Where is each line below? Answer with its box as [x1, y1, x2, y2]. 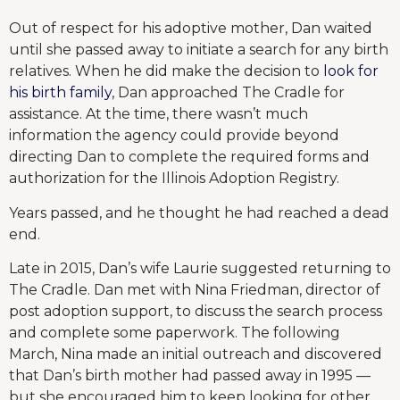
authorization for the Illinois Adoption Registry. [9, 170, 343, 187]
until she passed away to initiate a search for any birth [9, 41, 388, 59]
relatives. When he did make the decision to [9, 62, 323, 80]
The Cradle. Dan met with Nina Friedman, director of [9, 281, 380, 299]
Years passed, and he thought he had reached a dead [9, 204, 389, 221]
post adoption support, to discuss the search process [9, 303, 382, 321]
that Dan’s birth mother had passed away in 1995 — [9, 367, 371, 385]
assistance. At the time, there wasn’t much [9, 105, 308, 123]
